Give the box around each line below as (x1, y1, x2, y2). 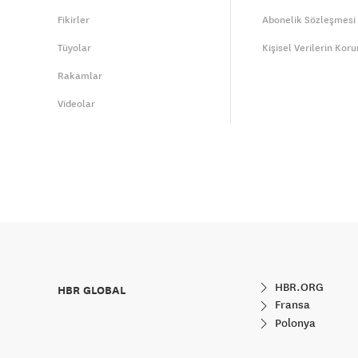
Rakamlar (58, 70, 102, 82)
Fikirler (58, 14, 89, 26)
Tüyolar (58, 42, 91, 54)
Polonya (272, 315, 316, 330)
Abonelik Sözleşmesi (262, 14, 356, 26)
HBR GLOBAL (58, 282, 125, 298)
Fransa (272, 297, 310, 312)
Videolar (58, 97, 95, 110)
